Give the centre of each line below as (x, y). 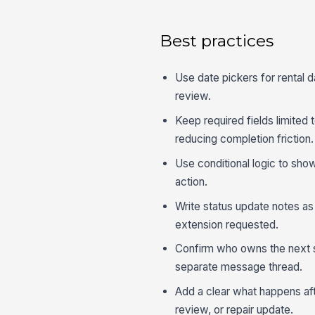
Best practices (217, 40)
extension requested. (227, 224)
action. (192, 181)
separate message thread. (239, 267)
